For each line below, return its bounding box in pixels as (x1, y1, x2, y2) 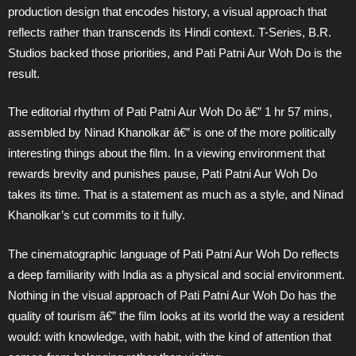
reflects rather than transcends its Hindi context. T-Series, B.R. (8, 25, 331, 39)
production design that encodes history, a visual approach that (8, 4, 327, 18)
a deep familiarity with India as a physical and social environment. (8, 267, 345, 281)
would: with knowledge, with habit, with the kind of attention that (8, 329, 331, 343)
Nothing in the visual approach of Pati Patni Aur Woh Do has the (8, 288, 336, 302)
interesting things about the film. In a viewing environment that (8, 146, 325, 161)
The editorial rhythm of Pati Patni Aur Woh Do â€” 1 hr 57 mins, (8, 105, 332, 119)
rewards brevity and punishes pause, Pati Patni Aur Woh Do (8, 167, 317, 181)
